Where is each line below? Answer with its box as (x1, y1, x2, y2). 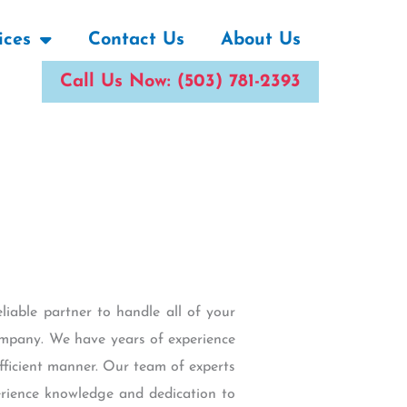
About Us (221, 30, 301, 49)
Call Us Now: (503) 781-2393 (60, 72, 301, 91)
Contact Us (88, 30, 184, 49)
